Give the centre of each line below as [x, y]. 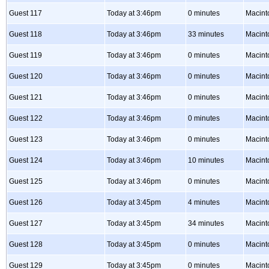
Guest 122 [26, 118]
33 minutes [206, 34]
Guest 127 [26, 223]
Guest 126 [26, 202]
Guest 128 [26, 244]
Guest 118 [26, 34]
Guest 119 [26, 55]
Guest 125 [26, 181]
